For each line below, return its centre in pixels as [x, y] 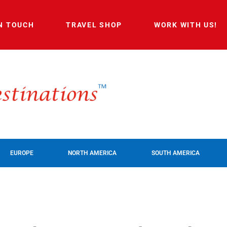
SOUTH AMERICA [175, 153]
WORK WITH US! [186, 25]
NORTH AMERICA [92, 153]
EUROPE [22, 153]
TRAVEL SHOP [94, 25]
